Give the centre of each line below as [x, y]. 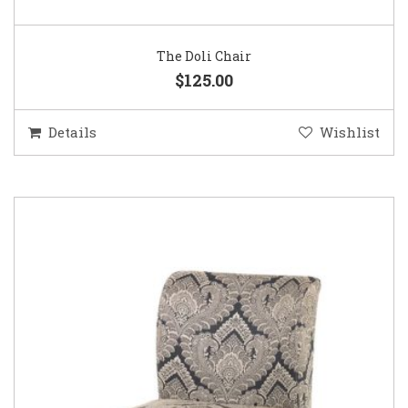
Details [72, 133]
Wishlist [350, 133]
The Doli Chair [204, 56]
